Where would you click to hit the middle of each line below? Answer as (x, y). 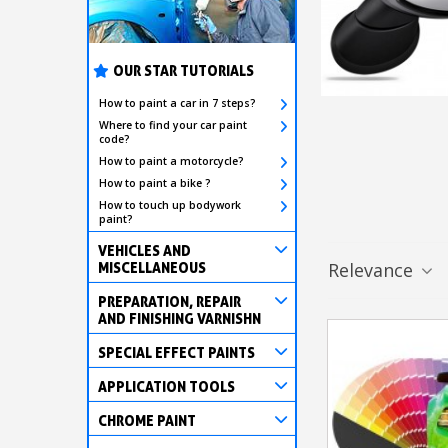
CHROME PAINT (147, 420)
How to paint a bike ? (155, 182)
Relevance (373, 270)
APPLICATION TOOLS (166, 386)
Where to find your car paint (173, 124)
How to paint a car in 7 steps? (177, 102)
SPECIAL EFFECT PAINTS (176, 352)
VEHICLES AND (144, 250)
